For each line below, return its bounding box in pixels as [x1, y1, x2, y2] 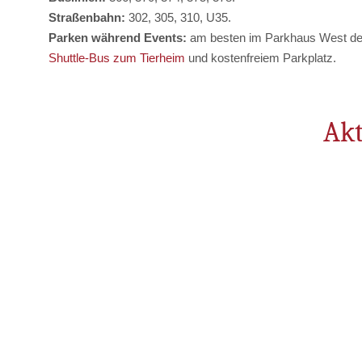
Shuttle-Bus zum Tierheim [48, 51, 185, 65]
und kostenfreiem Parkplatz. [185, 51, 336, 65]
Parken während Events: [48, 31, 187, 44]
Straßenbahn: [48, 11, 128, 24]
